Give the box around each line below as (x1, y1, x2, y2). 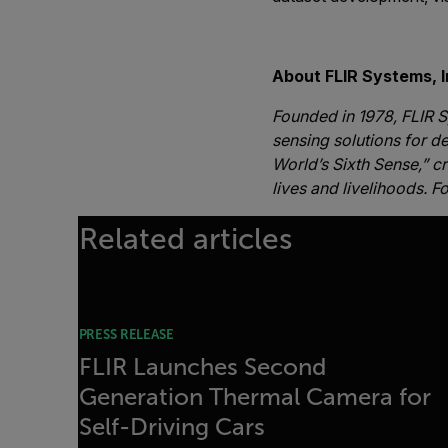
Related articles (78, 222, 292, 255)
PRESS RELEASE (78, 327, 174, 342)
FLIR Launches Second (78, 354, 326, 380)
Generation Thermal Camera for (78, 384, 431, 410)
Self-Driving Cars (78, 414, 265, 440)
